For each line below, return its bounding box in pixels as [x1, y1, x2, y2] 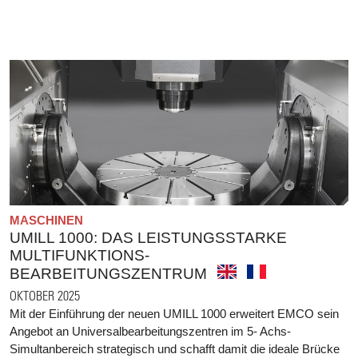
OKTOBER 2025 [10, 288, 80, 304]
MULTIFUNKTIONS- [10, 247, 149, 265]
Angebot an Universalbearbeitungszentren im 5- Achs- [10, 324, 291, 339]
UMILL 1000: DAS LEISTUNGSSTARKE [10, 229, 287, 247]
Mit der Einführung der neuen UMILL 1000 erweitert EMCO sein [10, 307, 339, 321]
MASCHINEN [10, 213, 83, 228]
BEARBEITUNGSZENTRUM [10, 265, 207, 283]
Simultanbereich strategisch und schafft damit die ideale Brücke [10, 342, 340, 356]
